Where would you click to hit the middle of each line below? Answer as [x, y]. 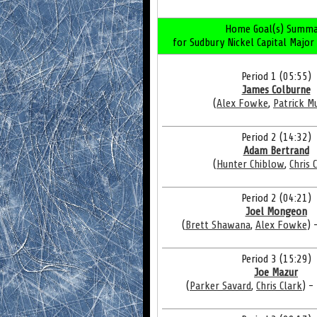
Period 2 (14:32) [276, 137]
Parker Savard [220, 286]
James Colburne [276, 90]
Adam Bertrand [276, 151]
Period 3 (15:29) [276, 259]
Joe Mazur [276, 272]
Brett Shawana [218, 225]
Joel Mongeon [276, 212]
